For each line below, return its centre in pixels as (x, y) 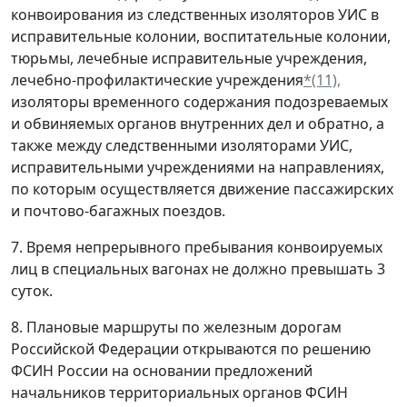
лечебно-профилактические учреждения (157, 80)
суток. (32, 291)
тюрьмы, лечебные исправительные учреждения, (189, 58)
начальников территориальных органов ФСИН (179, 392)
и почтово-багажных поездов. (118, 211)
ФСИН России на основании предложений (162, 371)
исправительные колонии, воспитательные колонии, (201, 36)
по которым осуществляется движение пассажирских (202, 189)
